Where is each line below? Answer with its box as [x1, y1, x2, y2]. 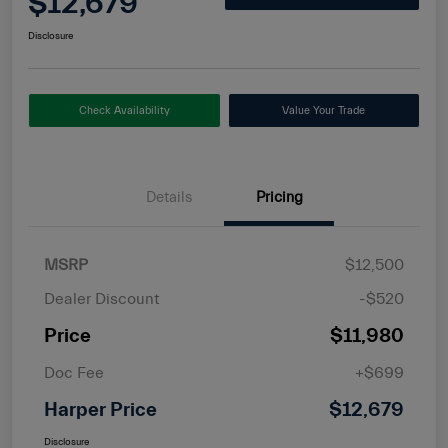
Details [146, 188, 192, 206]
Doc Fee [44, 363, 104, 382]
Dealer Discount [44, 289, 160, 308]
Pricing [255, 188, 303, 206]
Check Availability [78, 103, 170, 117]
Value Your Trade [282, 103, 366, 117]
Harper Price [44, 397, 157, 421]
